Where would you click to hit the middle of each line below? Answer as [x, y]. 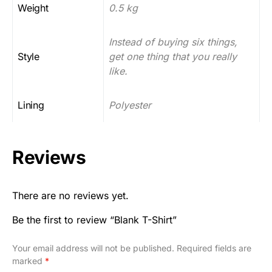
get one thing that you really [173, 56]
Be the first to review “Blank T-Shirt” [94, 220]
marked [29, 261]
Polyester [130, 105]
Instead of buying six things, [173, 42]
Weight [33, 8]
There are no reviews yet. [70, 195]
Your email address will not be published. [93, 248]
